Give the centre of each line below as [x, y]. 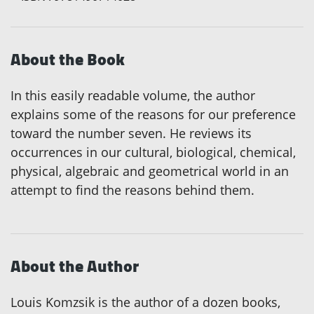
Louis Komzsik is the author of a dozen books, [145, 302]
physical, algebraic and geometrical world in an [150, 171]
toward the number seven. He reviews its [131, 133]
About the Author [75, 266]
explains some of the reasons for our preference [153, 114]
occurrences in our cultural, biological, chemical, [153, 152]
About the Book [68, 59]
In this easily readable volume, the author [133, 95]
